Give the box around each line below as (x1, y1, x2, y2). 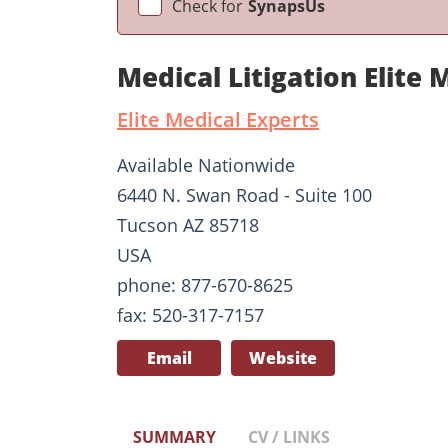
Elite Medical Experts (117, 105, 319, 133)
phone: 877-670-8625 (117, 272, 293, 297)
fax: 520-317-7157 (117, 302, 264, 327)
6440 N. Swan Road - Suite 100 (117, 182, 372, 207)
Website (249, 346, 317, 369)
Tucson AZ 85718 (117, 212, 259, 237)
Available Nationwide (117, 152, 295, 177)
